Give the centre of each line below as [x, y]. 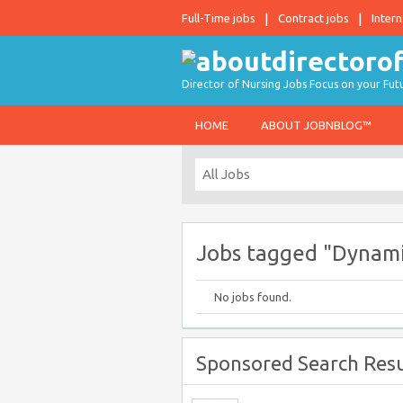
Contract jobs [313, 18]
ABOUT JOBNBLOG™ [316, 125]
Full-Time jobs [219, 18]
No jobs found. [253, 297]
